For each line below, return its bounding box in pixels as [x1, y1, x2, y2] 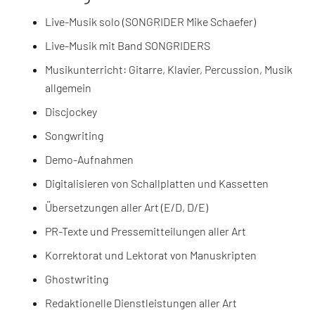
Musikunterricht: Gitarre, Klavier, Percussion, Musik [45, 62, 292, 76]
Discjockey [45, 104, 97, 118]
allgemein [45, 80, 91, 94]
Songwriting [45, 128, 103, 142]
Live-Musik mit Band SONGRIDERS [45, 38, 210, 52]
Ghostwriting [45, 271, 108, 285]
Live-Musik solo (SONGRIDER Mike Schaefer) [45, 14, 256, 28]
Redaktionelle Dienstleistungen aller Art [45, 295, 237, 309]
